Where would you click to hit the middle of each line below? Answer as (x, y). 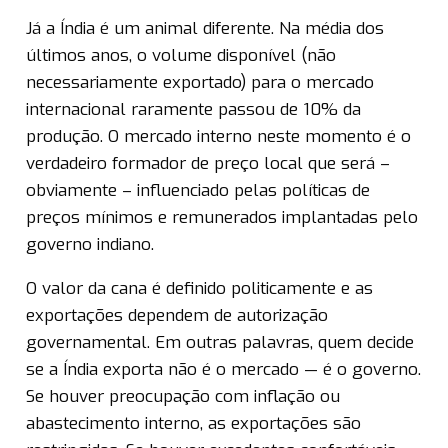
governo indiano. (90, 245)
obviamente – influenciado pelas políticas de (198, 191)
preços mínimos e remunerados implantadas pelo (222, 218)
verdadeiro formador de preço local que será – (208, 164)
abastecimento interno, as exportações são (193, 424)
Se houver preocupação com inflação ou (183, 397)
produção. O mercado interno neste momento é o (218, 137)
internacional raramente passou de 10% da (193, 110)
